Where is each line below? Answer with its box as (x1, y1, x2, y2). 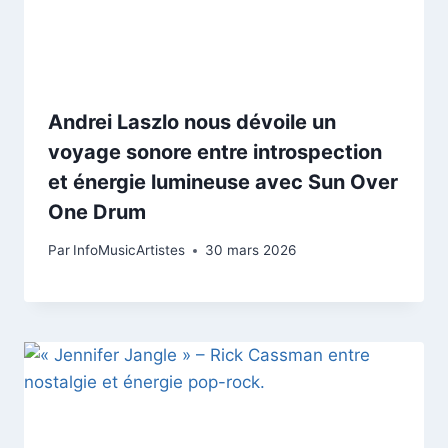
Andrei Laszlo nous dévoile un (48, 109, 336, 134)
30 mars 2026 (205, 242, 297, 259)
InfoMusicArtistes (73, 242, 186, 259)
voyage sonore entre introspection (48, 139, 382, 164)
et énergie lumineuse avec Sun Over (48, 169, 398, 194)
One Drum (48, 199, 146, 224)
